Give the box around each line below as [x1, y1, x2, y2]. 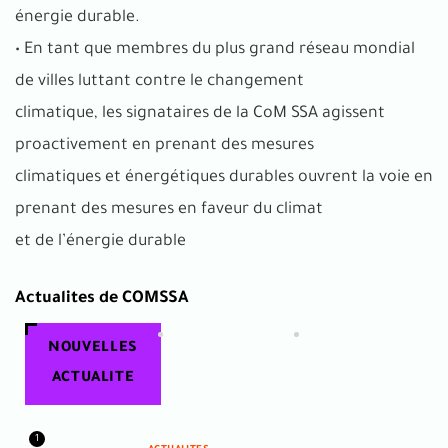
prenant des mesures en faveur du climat [15, 200, 323, 219]
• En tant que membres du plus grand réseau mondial [15, 40, 415, 59]
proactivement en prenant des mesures [15, 136, 314, 155]
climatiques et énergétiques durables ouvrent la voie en [15, 168, 433, 187]
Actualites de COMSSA [15, 289, 189, 308]
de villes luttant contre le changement [15, 72, 304, 91]
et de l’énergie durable [15, 232, 186, 251]
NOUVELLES [48, 341, 138, 358]
